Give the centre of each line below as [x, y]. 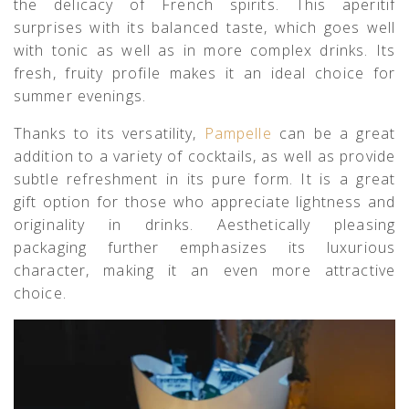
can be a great [337, 133]
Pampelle [241, 133]
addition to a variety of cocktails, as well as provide [204, 156]
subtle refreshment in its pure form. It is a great [204, 178]
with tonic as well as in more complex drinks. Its [204, 50]
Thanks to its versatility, [109, 133]
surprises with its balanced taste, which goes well [204, 27]
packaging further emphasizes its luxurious [204, 247]
